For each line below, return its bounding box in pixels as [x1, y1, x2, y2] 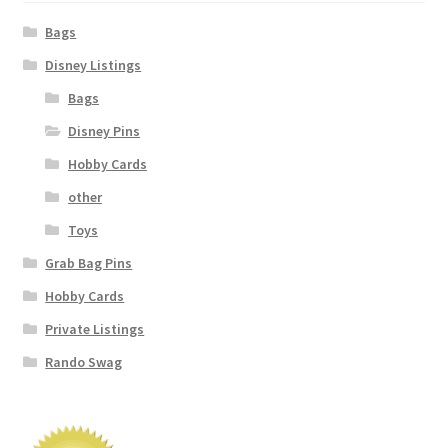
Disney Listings [45, 56, 142, 75]
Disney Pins [67, 122, 140, 141]
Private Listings [45, 320, 145, 339]
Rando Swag [45, 353, 123, 372]
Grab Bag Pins [45, 254, 133, 273]
